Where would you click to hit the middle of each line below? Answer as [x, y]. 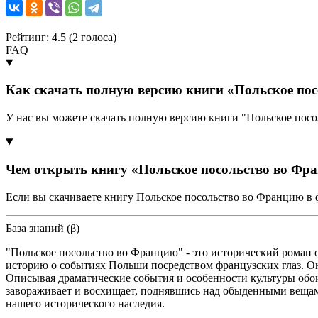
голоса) [97, 37]
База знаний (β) [43, 228]
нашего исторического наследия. [85, 303]
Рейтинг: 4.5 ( [39, 37]
